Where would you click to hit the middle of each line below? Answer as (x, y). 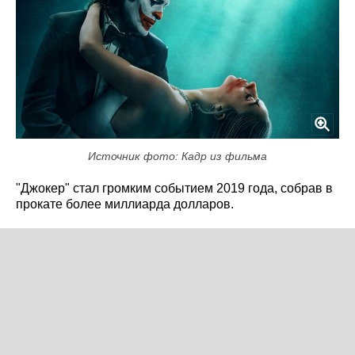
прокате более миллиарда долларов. (125, 204)
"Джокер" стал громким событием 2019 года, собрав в (174, 188)
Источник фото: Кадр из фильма (177, 156)
